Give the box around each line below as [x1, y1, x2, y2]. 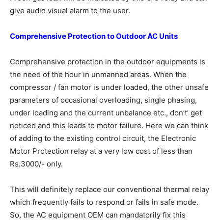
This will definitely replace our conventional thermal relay [10, 185, 209, 194]
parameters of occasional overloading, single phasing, [10, 95, 197, 105]
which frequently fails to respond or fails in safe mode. [10, 197, 198, 207]
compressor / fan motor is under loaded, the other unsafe [10, 82, 209, 92]
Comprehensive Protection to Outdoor [10, 31, 147, 41]
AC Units [147, 31, 178, 41]
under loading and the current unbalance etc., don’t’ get [10, 108, 202, 117]
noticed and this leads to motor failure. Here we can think [10, 121, 208, 130]
